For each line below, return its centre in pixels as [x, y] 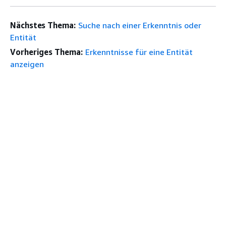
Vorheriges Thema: [46, 52]
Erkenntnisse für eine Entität [139, 52]
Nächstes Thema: [43, 25]
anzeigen [27, 64]
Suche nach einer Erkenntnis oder [139, 25]
